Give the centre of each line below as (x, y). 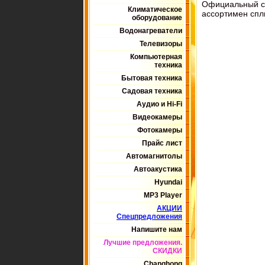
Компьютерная (156, 57)
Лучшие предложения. (143, 243)
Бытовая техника (152, 78)
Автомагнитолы (154, 156)
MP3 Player (163, 195)
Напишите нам (157, 230)
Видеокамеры (157, 117)
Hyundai (168, 182)
